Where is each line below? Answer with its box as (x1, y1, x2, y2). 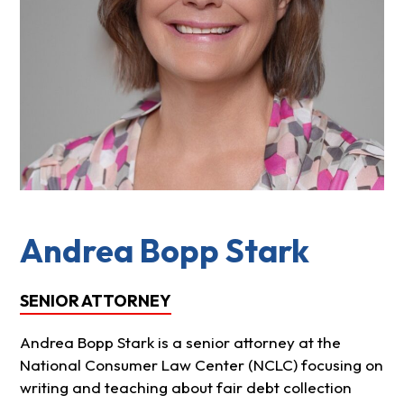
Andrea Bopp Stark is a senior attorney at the (19, 333, 341, 353)
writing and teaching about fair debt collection (19, 378, 352, 398)
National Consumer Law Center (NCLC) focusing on (19, 355, 383, 375)
